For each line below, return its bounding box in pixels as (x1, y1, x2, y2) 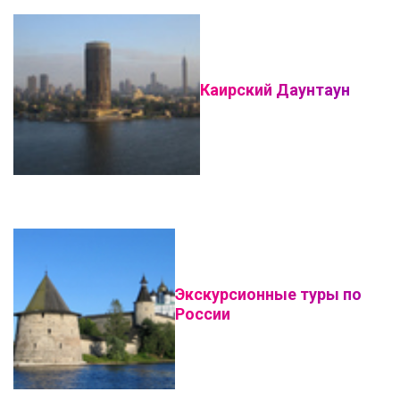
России (174, 304, 230, 323)
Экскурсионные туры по (174, 285, 362, 304)
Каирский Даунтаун (200, 80, 350, 99)
